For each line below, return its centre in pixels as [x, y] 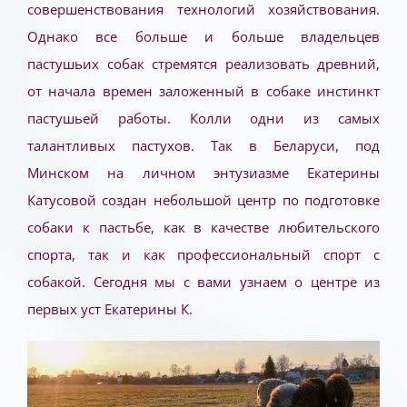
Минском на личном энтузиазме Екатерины [203, 173]
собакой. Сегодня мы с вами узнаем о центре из [203, 282]
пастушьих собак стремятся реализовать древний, [203, 64]
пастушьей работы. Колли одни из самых [203, 119]
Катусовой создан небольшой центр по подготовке [203, 200]
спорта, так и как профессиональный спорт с [203, 255]
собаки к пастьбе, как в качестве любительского [203, 228]
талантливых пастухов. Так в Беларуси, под [203, 146]
